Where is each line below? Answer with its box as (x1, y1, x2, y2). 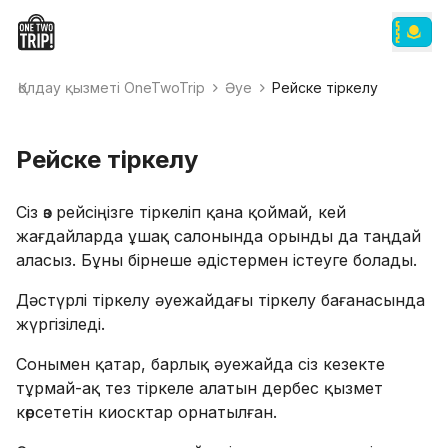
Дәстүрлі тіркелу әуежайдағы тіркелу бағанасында (16, 290, 425, 310)
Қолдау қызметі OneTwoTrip (18, 79, 205, 96)
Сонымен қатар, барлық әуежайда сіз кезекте (16, 354, 385, 374)
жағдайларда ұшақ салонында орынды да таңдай (16, 226, 421, 246)
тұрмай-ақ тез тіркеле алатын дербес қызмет (16, 378, 383, 398)
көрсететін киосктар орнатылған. (16, 402, 282, 422)
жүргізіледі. (16, 314, 105, 334)
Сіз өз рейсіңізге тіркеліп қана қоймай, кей (16, 202, 346, 222)
